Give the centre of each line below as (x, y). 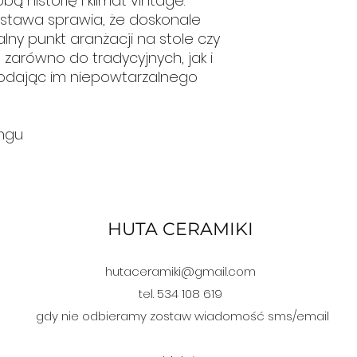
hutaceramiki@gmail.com (180, 271)
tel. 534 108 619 (180, 293)
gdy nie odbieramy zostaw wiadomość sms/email (182, 316)
